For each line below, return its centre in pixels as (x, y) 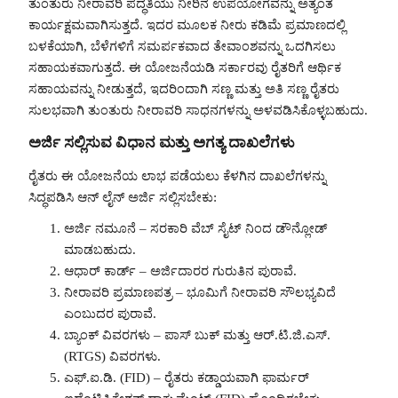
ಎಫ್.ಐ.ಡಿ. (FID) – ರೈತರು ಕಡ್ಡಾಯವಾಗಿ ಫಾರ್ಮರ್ (187, 377)
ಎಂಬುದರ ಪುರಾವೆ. (110, 313)
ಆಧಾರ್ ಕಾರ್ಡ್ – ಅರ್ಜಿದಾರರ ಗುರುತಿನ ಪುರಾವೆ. (180, 271)
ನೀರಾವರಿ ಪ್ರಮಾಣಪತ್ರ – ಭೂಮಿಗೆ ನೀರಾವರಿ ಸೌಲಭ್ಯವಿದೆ (200, 292)
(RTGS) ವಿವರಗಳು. (112, 356)
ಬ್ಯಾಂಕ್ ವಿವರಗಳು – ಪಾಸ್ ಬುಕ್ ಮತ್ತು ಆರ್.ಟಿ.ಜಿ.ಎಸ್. (197, 334)
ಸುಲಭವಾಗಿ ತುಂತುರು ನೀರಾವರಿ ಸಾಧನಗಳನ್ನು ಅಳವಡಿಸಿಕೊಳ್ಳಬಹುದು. (198, 111)
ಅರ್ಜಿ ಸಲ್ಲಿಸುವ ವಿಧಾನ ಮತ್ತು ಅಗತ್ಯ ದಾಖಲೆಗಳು (162, 143)
